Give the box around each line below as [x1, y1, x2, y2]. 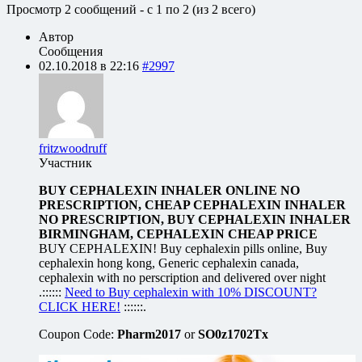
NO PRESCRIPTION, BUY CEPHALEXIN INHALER [39, 212, 351, 226]
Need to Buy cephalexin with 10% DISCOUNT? [65, 284, 317, 299]
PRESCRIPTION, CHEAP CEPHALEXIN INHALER [39, 197, 346, 212]
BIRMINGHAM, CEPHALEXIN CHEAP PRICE [39, 226, 318, 241]
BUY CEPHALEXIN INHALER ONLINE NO [39, 183, 300, 197]
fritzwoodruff [39, 141, 107, 155]
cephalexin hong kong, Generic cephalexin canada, [39, 255, 299, 270]
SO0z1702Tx [198, 326, 268, 341]
